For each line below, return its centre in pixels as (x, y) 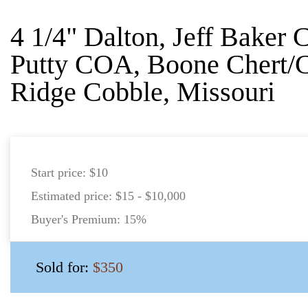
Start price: (60, 173)
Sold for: (64, 267)
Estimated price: (73, 196)
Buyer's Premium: (77, 219)
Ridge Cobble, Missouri (143, 92)
